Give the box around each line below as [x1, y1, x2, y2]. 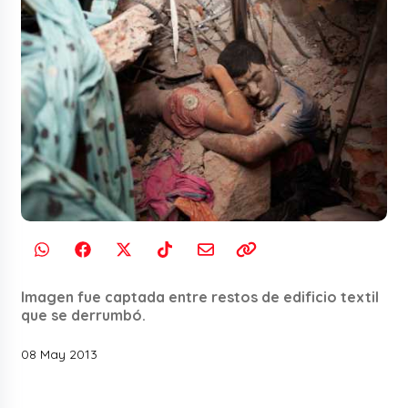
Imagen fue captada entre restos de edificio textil [21, 288, 380, 307]
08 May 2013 [21, 346, 98, 363]
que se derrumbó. [21, 306, 147, 325]
